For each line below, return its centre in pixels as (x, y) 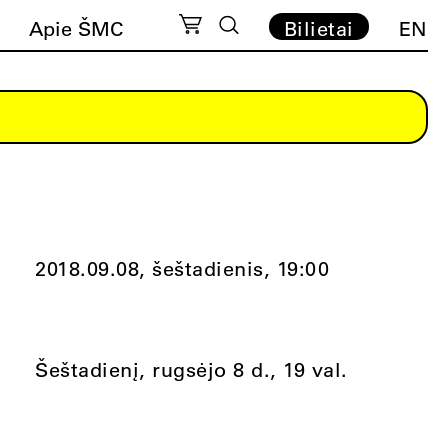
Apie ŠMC (76, 28)
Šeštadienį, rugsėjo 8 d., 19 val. (191, 369)
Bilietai (318, 28)
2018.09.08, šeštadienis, (153, 268)
